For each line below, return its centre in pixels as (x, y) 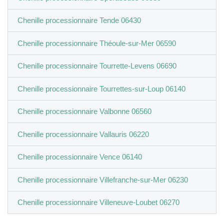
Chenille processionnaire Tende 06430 (79, 20)
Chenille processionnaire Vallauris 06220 (83, 134)
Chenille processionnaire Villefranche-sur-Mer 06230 (102, 179)
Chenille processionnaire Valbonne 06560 (84, 111)
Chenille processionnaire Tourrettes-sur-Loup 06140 (101, 88)
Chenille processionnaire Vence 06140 (79, 157)
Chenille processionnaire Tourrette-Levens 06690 (97, 66)
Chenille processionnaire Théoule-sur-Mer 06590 (96, 43)
